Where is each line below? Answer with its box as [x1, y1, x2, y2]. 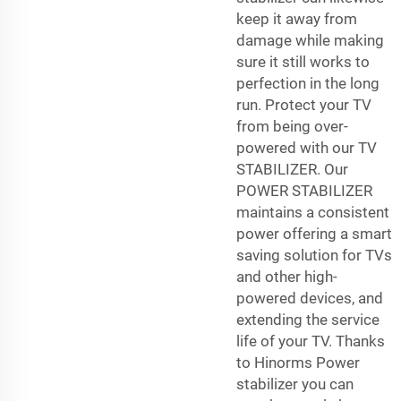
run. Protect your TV [236, 95, 371, 114]
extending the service [236, 310, 380, 328]
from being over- [236, 116, 348, 135]
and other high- [236, 267, 337, 286]
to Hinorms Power [236, 353, 360, 371]
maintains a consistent [236, 202, 389, 221]
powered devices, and [236, 288, 383, 307]
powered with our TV [236, 138, 377, 157]
